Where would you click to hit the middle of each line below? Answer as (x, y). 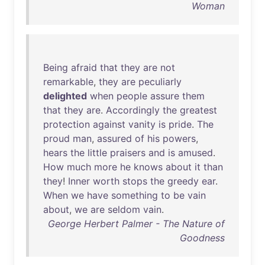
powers (179, 138)
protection (67, 124)
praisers (128, 153)
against (109, 124)
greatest (198, 110)
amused (195, 153)
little (97, 153)
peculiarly (160, 82)
